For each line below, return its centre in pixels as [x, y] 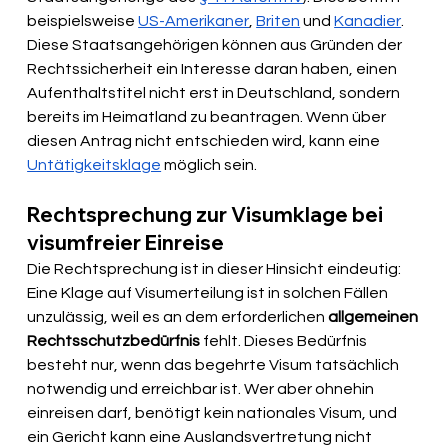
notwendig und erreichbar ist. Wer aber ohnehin [202, 389]
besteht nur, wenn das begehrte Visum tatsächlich [215, 365]
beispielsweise [83, 21]
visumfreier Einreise [126, 243]
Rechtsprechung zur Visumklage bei [207, 215]
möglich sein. [209, 165]
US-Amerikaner [194, 21]
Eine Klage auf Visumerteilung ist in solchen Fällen [209, 293]
